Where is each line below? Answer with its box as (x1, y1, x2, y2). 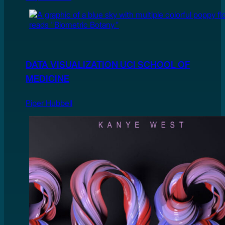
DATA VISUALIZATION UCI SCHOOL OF (26, 59, 190, 70)
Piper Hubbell (26, 97, 73, 108)
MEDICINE (26, 73, 70, 84)
